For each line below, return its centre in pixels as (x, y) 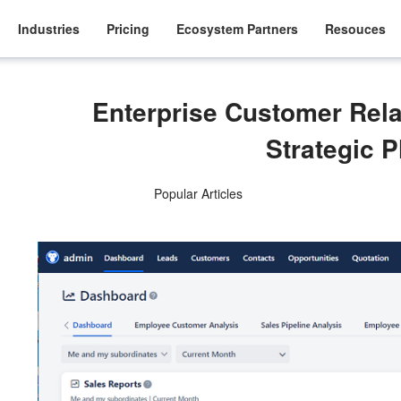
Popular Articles (198, 193)
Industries (49, 28)
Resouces (356, 28)
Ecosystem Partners (238, 28)
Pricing (128, 28)
